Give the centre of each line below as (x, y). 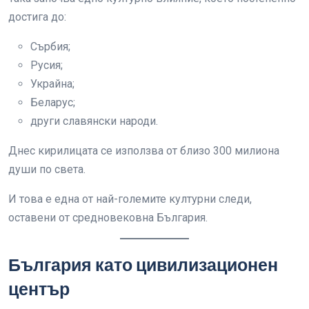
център (39, 289)
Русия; (47, 65)
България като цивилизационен (143, 265)
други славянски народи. (94, 121)
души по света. (47, 169)
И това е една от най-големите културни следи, (130, 199)
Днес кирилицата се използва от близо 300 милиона (144, 151)
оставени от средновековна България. (108, 218)
